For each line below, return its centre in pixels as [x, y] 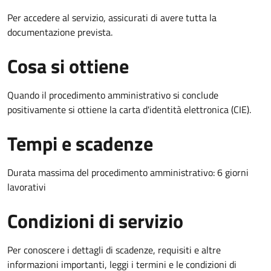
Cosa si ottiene [68, 66]
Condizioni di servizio [95, 220]
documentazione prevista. [60, 32]
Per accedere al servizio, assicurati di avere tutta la [112, 17]
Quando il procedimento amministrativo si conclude [113, 95]
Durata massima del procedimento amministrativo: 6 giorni [128, 172]
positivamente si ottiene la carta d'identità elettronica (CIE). [129, 109]
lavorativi [27, 187]
